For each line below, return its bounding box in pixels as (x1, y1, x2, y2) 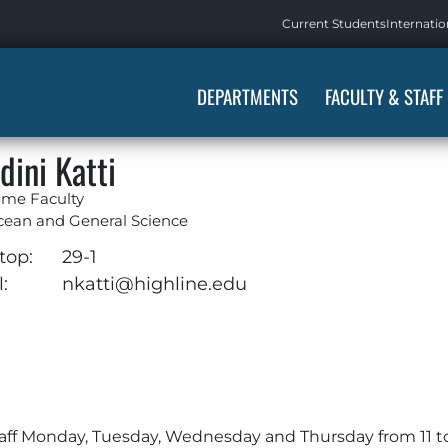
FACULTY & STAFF (324, 82, 443, 110)
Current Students (282, 16, 386, 31)
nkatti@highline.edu (61, 272, 247, 294)
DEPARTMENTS (196, 82, 298, 110)
